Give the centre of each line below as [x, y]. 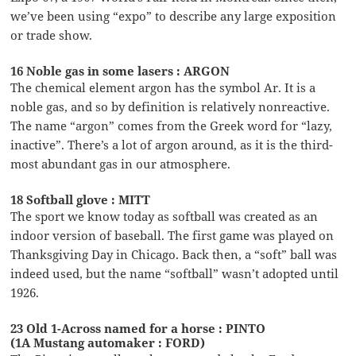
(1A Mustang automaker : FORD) [108, 342]
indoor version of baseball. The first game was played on [172, 235]
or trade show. [52, 35]
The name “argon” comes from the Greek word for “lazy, [172, 125]
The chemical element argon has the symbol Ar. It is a [163, 87]
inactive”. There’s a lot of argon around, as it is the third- [172, 144]
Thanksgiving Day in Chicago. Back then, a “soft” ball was [174, 254]
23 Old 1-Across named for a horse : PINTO [138, 328]
